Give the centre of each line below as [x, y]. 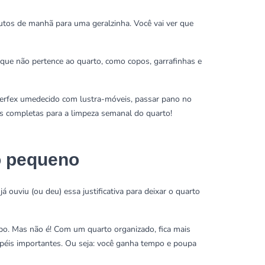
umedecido [40, 99]
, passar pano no [161, 99]
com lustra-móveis [96, 99]
